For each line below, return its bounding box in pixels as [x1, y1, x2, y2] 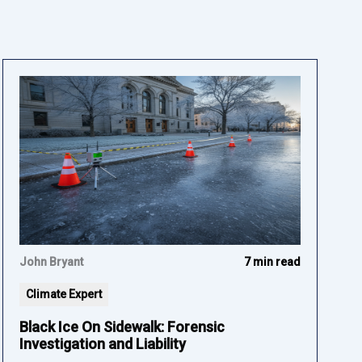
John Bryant [19, 255, 83, 268]
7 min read [244, 255, 301, 268]
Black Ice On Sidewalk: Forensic [19, 318, 225, 335]
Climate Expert [25, 287, 102, 301]
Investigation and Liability [19, 335, 186, 352]
